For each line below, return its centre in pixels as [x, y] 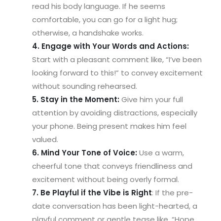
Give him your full [151, 99]
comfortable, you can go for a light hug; [105, 19]
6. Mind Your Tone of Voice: [85, 152]
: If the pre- [172, 192]
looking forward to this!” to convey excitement [117, 73]
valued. [45, 139]
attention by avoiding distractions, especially [115, 112]
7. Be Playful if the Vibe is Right [92, 192]
